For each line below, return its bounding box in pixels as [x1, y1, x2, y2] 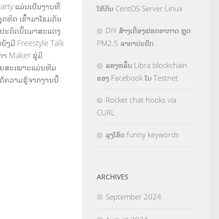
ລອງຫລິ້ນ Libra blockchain [106, 60, 187, 70]
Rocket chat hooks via [106, 95, 176, 105]
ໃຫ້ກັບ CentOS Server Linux [97, 3, 182, 13]
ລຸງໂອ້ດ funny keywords [106, 130, 179, 139]
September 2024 [106, 192, 161, 201]
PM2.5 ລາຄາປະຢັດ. [97, 38, 155, 48]
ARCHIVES [97, 172, 129, 181]
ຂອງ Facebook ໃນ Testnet [97, 73, 178, 83]
